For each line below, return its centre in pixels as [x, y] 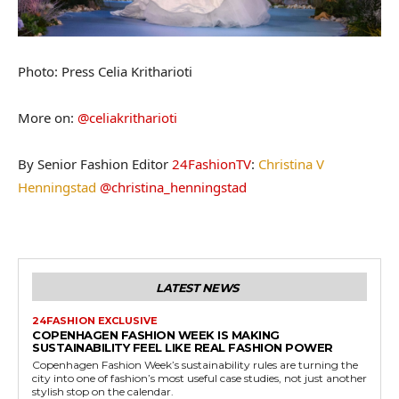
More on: [48, 117]
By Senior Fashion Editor [95, 163]
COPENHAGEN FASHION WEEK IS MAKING [156, 334]
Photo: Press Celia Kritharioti [105, 71]
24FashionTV [212, 163]
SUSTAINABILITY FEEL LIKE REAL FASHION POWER [183, 347]
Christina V [291, 163]
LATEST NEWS [197, 287]
